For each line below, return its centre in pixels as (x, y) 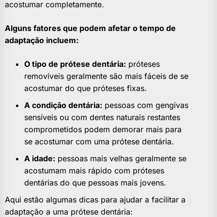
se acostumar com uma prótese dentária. (99, 142)
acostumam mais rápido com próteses (94, 171)
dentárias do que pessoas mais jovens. (95, 183)
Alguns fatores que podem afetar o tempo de (90, 28)
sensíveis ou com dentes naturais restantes (102, 117)
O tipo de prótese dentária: (75, 64)
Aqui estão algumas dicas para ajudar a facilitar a (95, 200)
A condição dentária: (63, 105)
